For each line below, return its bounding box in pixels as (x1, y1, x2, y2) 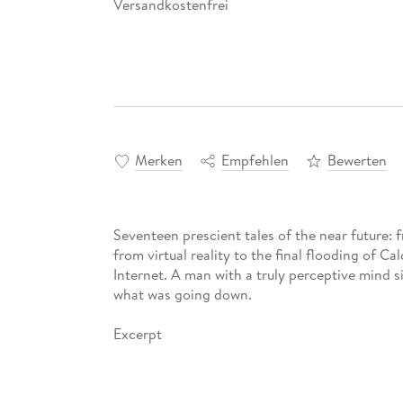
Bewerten (327, 150, 387, 171)
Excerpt (112, 324, 162, 345)
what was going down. (112, 284, 252, 305)
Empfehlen (220, 150, 289, 171)
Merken (134, 150, 183, 171)
